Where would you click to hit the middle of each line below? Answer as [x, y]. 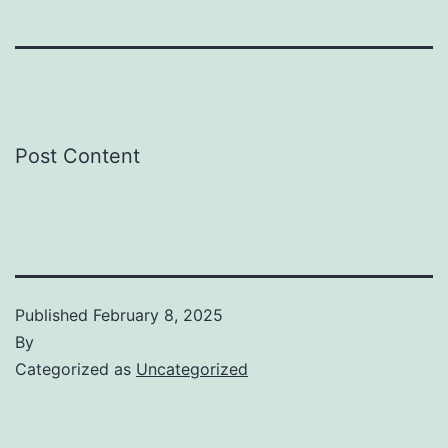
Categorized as [75, 368]
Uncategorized [192, 368]
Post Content [77, 155]
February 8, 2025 [158, 314]
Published [54, 314]
